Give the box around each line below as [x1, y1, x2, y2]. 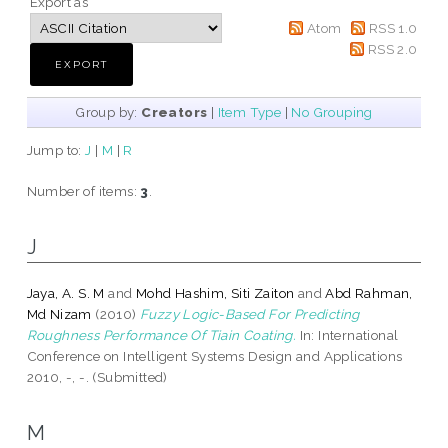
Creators [141, 103, 208, 120]
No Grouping [291, 103, 373, 120]
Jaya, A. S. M [26, 284, 105, 301]
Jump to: [26, 141, 86, 158]
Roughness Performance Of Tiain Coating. [26, 326, 297, 343]
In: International [296, 326, 399, 343]
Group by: [75, 103, 142, 120]
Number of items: [26, 182, 141, 199]
